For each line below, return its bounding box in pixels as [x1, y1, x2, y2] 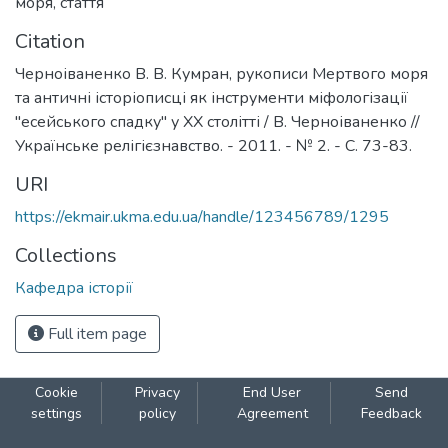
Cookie [34, 383, 78, 402]
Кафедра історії [15, 277, 133, 299]
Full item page [44, 323, 147, 345]
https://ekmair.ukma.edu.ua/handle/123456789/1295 [15, 206, 389, 228]
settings [30, 404, 82, 423]
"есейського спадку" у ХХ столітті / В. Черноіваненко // [15, 111, 420, 133]
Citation [15, 28, 85, 55]
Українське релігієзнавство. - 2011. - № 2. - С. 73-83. [15, 135, 412, 157]
